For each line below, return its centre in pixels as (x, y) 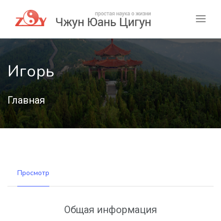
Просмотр (33, 173)
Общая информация (110, 210)
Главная (26, 100)
